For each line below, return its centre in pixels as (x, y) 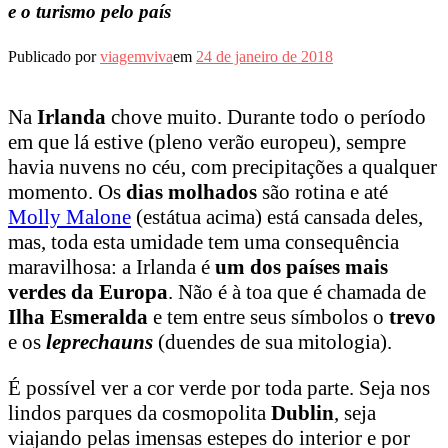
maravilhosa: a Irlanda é (111, 267)
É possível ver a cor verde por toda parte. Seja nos (219, 388)
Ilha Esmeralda (78, 317)
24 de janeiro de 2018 (264, 57)
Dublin (302, 413)
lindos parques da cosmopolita (139, 413)
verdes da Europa (88, 292)
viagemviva (136, 57)
